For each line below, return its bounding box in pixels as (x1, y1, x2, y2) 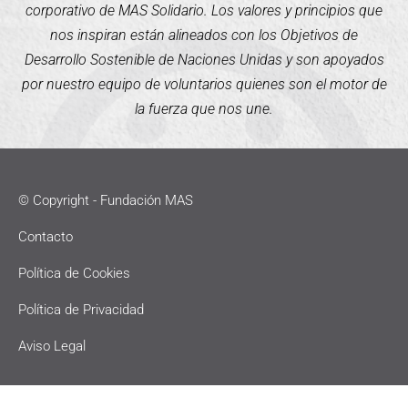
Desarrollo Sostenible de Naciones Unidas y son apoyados (24, 51, 384, 69)
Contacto (18, 229, 73, 246)
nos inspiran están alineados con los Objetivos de (50, 26, 358, 45)
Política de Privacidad (18, 301, 144, 319)
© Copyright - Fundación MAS (18, 192, 193, 209)
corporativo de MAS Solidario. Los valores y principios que (25, 2, 382, 20)
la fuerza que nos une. (135, 100, 273, 118)
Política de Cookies (18, 265, 130, 282)
